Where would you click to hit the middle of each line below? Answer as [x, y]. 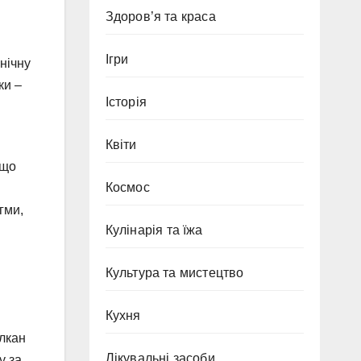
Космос [127, 187]
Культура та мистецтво [174, 273]
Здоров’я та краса [160, 17]
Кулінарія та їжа [154, 230]
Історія [126, 102]
